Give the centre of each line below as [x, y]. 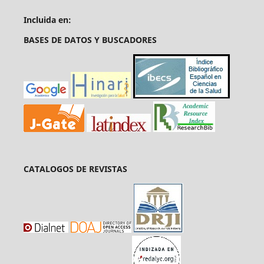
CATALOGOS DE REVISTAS [75, 169]
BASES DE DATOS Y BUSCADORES [90, 39]
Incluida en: [47, 19]
